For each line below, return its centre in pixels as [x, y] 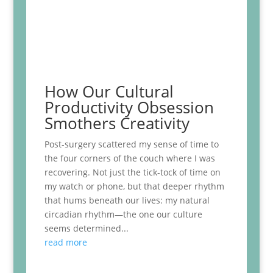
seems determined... [86, 228]
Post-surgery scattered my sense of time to [131, 144]
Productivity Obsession [129, 107]
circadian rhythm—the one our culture [123, 214]
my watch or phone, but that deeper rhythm [134, 186]
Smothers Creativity [117, 123]
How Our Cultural [109, 91]
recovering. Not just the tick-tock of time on [132, 172]
